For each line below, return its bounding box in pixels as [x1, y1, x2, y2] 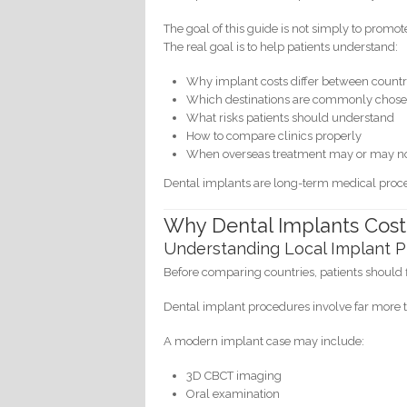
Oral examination [186, 386, 281, 401]
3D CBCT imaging [186, 368, 283, 382]
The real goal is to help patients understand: [164, 40, 399, 55]
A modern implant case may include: [164, 333, 365, 348]
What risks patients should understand [186, 111, 395, 125]
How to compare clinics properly [186, 129, 362, 144]
